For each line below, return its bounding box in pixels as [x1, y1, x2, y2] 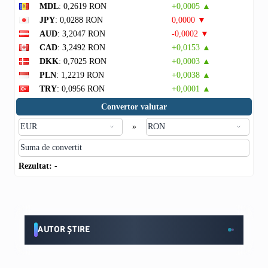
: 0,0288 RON [55, 16, 103, 25]
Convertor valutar [101, 102, 167, 111]
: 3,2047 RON [57, 29, 105, 38]
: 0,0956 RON [57, 84, 105, 93]
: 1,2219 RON [56, 71, 104, 80]
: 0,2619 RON [59, 2, 106, 11]
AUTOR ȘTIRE [38, 224, 90, 234]
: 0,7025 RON [59, 57, 106, 66]
